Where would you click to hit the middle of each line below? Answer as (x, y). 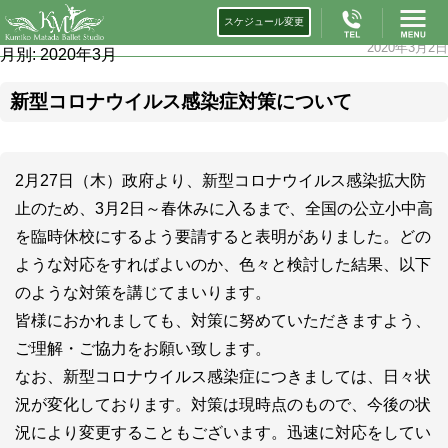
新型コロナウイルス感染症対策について (181, 101)
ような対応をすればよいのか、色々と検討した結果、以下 (223, 264)
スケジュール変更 (264, 21)
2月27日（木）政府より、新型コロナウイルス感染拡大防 (220, 180)
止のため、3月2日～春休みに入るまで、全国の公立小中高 (224, 208)
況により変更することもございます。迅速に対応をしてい (223, 432)
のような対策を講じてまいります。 (143, 292)
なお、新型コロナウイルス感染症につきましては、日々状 (223, 376)
